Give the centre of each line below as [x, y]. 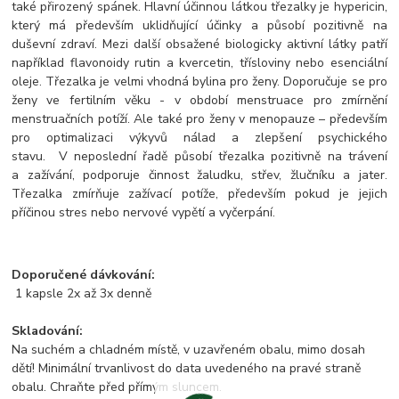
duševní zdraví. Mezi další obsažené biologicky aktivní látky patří [199, 45]
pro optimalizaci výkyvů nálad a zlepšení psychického [199, 138]
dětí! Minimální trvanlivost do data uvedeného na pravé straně [187, 369]
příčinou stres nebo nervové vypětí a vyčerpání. [144, 213]
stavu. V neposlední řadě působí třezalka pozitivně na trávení [199, 157]
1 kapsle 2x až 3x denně [82, 294]
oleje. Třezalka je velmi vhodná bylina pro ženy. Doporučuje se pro [199, 82]
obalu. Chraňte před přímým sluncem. [117, 387]
